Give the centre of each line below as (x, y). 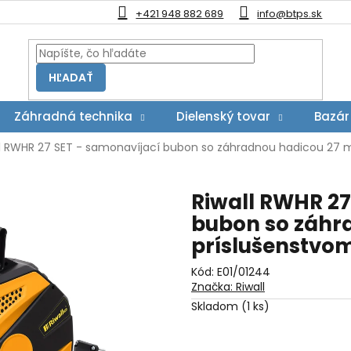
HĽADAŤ (71, 77)
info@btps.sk (290, 14)
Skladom (216, 307)
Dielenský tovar (223, 116)
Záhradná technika (73, 116)
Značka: (213, 287)
